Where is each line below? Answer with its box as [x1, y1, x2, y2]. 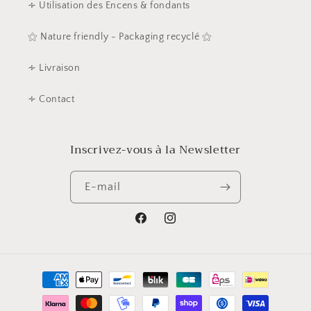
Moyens [24, 267, 62, 280]
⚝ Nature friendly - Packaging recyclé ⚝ [28, 31, 212, 43]
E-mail [85, 180, 121, 194]
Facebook [133, 219, 177, 231]
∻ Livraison [28, 62, 81, 74]
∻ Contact [28, 94, 75, 106]
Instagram [162, 219, 208, 231]
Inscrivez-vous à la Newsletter [70, 140, 241, 160]
